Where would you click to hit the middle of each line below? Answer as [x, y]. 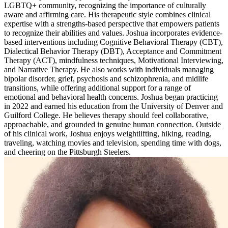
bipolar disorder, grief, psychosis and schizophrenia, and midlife [106, 78]
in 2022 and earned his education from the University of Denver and [113, 106]
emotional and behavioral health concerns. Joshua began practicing [111, 97]
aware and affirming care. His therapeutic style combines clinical [107, 14]
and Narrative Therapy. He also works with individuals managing [109, 69]
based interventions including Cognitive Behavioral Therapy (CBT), [113, 42]
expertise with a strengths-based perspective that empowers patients [112, 23]
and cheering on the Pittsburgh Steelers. [67, 152]
